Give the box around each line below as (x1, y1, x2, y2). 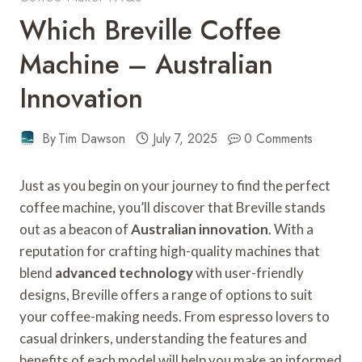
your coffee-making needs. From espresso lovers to (19, 307, 330, 325)
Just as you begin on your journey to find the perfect (19, 176, 330, 194)
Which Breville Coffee (19, 11, 281, 49)
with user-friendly (193, 263, 304, 281)
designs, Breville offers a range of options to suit (19, 285, 313, 303)
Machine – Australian (19, 44, 273, 83)
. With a (268, 220, 314, 238)
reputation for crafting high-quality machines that (19, 242, 320, 259)
